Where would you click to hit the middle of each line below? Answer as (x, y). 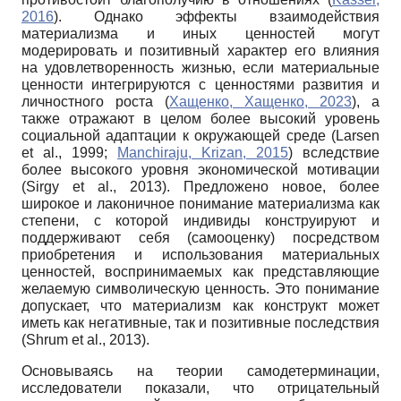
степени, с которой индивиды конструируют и (200, 220)
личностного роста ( (95, 101)
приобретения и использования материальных (200, 254)
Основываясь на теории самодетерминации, (200, 371)
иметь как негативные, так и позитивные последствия (200, 322)
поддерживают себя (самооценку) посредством (200, 237)
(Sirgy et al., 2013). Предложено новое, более (200, 186)
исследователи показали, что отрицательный (200, 388)
